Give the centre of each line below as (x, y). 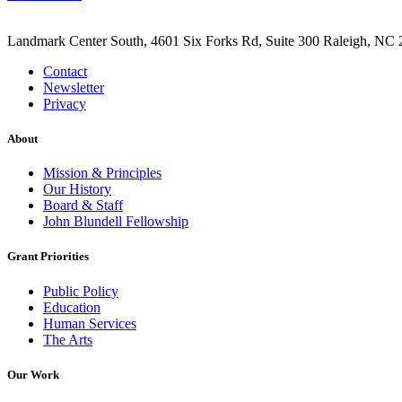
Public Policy (81, 291)
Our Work (33, 374)
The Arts (68, 339)
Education (72, 307)
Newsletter (74, 87)
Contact (65, 71)
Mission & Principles (102, 173)
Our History (77, 189)
